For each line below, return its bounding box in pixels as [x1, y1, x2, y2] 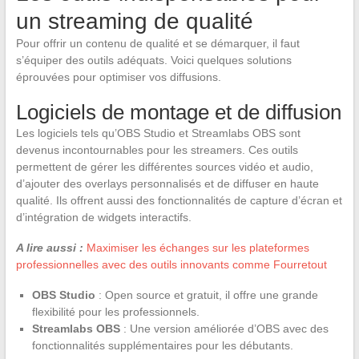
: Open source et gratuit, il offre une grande [95, 288, 318, 301]
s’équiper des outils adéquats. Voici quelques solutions [15, 53, 292, 67]
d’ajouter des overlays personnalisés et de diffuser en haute [15, 176, 319, 190]
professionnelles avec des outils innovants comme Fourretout [15, 257, 327, 271]
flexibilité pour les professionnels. [31, 305, 200, 318]
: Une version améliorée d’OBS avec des [119, 321, 329, 335]
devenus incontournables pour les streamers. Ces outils [15, 143, 298, 156]
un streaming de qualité [15, 8, 253, 34]
